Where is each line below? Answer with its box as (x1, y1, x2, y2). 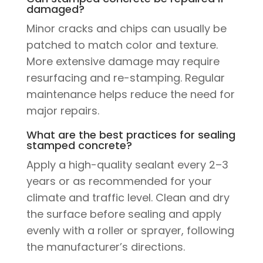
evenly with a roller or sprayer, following (26, 222, 234, 238)
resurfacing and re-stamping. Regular (26, 70, 225, 85)
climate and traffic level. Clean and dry (26, 190, 230, 205)
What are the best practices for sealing (26, 127, 235, 142)
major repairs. (26, 103, 99, 118)
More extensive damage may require (26, 53, 220, 69)
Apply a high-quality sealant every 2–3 (26, 157, 228, 172)
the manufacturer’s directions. (26, 239, 185, 254)
